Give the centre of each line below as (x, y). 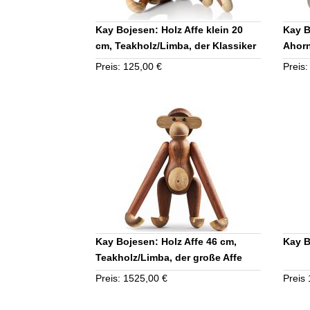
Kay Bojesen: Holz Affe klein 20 (169, 29)
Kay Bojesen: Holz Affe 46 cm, (166, 241)
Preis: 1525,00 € (131, 278)
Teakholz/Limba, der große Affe (168, 257)
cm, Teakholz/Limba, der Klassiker (175, 45)
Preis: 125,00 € (128, 66)
